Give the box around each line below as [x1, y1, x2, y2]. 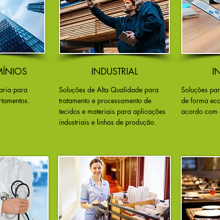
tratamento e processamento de [59, 96, 151, 105]
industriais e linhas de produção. [59, 117, 156, 127]
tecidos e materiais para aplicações [59, 107, 165, 116]
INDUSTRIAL [91, 65, 138, 77]
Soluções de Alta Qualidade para [59, 85, 159, 94]
